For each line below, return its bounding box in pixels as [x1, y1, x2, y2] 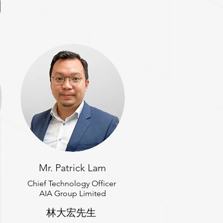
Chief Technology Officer [27, 179, 118, 188]
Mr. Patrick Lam [39, 162, 106, 174]
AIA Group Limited [39, 189, 106, 198]
